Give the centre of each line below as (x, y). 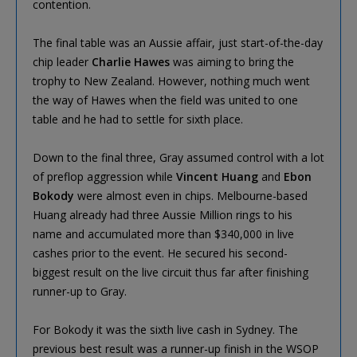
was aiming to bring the (232, 61)
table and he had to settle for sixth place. (138, 119)
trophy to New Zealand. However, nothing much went (171, 80)
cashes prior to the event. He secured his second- (160, 253)
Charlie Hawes (131, 61)
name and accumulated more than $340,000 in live (163, 233)
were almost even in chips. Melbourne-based (191, 195)
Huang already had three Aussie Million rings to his (163, 214)
